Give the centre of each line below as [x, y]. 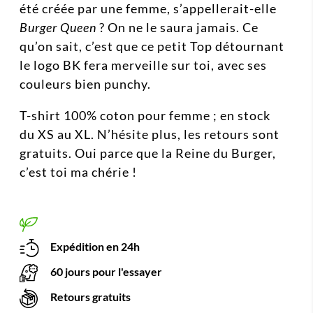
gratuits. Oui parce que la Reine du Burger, [148, 153]
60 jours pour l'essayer [105, 271]
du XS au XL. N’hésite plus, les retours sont [150, 134]
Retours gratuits [89, 296]
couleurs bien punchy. [85, 84]
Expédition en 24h [94, 246]
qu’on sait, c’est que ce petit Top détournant [152, 46]
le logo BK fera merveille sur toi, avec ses [143, 65]
